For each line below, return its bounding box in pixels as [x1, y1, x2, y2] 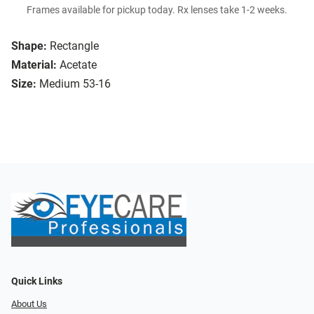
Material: [11, 58, 57, 72]
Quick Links [11, 275, 62, 288]
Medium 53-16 [39, 77, 111, 91]
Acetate [60, 58, 97, 72]
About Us [11, 299, 47, 310]
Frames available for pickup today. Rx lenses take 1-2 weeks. [27, 4, 287, 17]
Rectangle [50, 39, 99, 53]
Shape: [11, 39, 47, 53]
